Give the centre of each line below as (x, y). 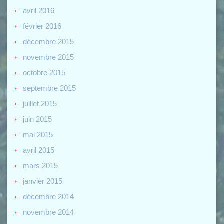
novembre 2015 (48, 57)
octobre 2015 (44, 73)
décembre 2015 (48, 42)
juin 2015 (37, 119)
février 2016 (42, 26)
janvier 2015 (43, 181)
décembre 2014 (48, 197)
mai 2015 (38, 135)
